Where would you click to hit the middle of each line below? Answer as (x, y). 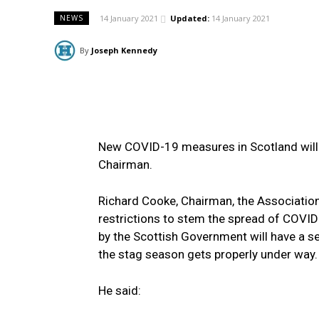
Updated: (190, 19)
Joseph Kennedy (124, 51)
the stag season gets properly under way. (208, 255)
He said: (120, 291)
